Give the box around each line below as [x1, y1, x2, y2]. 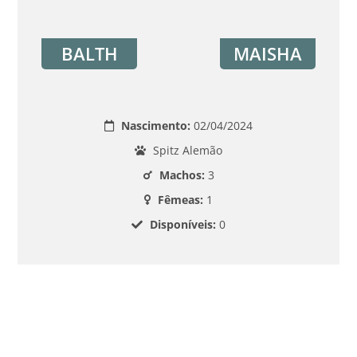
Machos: [159, 167, 205, 182]
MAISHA [233, 41, 302, 65]
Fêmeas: [158, 192, 203, 207]
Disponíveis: [150, 217, 216, 232]
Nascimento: [121, 118, 190, 133]
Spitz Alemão [150, 143, 222, 158]
